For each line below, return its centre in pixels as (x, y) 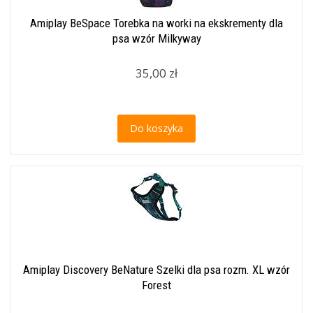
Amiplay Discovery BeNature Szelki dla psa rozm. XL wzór (156, 270)
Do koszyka (156, 128)
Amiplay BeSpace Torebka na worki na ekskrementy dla (156, 23)
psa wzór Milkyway (156, 38)
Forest (156, 285)
